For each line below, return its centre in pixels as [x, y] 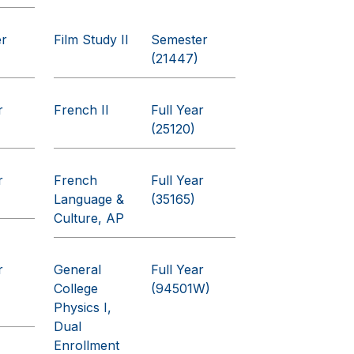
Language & [89, 199]
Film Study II [92, 40]
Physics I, [83, 307]
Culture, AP [89, 218]
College [76, 288]
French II [82, 110]
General [78, 269]
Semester [179, 40]
